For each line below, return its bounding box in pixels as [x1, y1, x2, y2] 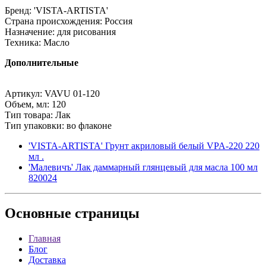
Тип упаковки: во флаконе [5, 120, 112, 131]
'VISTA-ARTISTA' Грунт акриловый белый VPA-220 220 [28, 140, 259, 151]
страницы [71, 205, 140, 221]
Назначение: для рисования [5, 26, 116, 37]
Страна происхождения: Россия [5, 15, 132, 26]
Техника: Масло [5, 37, 69, 47]
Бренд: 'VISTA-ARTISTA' [5, 5, 108, 15]
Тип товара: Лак [5, 109, 71, 120]
